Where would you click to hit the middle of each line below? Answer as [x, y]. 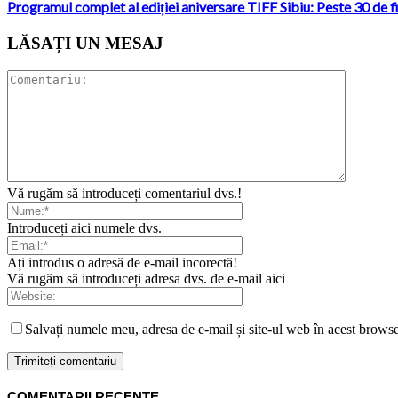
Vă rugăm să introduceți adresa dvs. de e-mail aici [146, 278]
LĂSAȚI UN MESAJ [85, 43]
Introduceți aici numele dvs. [84, 227]
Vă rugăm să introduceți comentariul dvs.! [124, 193]
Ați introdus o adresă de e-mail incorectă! [122, 262]
